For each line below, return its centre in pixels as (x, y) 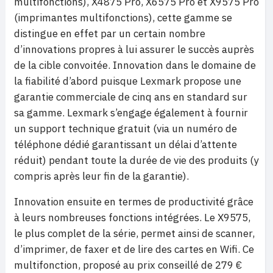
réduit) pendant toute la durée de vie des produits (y (136, 160)
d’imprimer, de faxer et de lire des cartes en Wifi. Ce (134, 249)
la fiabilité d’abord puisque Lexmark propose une (128, 81)
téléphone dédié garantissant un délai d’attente (126, 144)
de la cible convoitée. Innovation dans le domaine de (135, 65)
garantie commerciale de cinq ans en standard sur (131, 97)
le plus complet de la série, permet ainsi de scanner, (134, 233)
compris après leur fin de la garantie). (101, 176)
